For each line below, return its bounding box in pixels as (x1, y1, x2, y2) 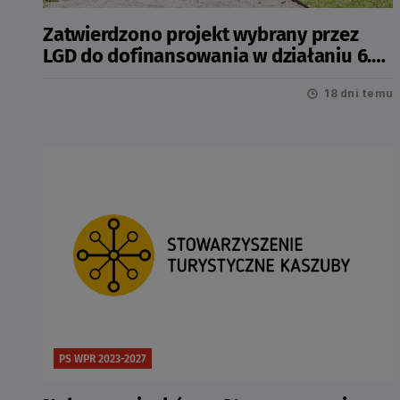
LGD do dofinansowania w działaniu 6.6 (43, 44, 382, 68)
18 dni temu (324, 87, 393, 100)
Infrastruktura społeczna (43, 65, 261, 89)
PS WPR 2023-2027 (59, 352, 146, 365)
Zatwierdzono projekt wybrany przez (43, 22, 359, 46)
